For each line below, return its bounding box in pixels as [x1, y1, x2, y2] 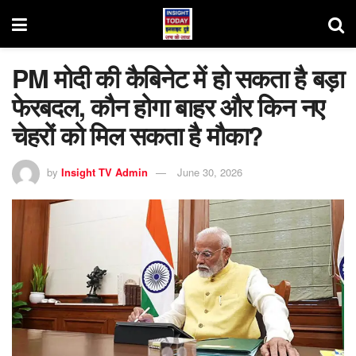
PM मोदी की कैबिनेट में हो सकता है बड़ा [12, 60, 344, 96]
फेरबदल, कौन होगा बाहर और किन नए [12, 88, 324, 125]
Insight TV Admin [61, 164, 148, 180]
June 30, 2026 [177, 164, 242, 180]
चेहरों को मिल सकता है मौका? [12, 117, 263, 153]
